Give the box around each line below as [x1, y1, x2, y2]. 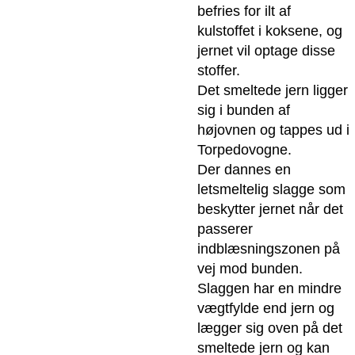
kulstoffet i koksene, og [197, 23, 342, 40]
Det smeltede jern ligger [197, 82, 348, 99]
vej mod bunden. [197, 261, 303, 277]
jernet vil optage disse [197, 43, 335, 59]
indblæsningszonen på [197, 241, 340, 258]
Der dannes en [197, 162, 291, 178]
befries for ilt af [197, 3, 291, 20]
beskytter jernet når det [197, 201, 343, 218]
